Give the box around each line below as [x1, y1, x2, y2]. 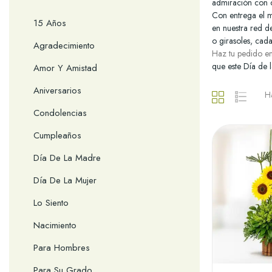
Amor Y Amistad [33, 61, 97, 75]
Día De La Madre [33, 151, 101, 165]
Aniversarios [33, 83, 81, 97]
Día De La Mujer [33, 173, 97, 187]
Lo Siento [33, 195, 69, 209]
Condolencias [33, 106, 87, 120]
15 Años [33, 16, 66, 30]
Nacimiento [33, 218, 76, 232]
